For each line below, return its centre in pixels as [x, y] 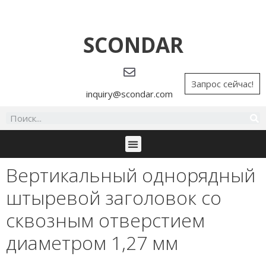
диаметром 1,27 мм [92, 243]
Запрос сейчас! [222, 83]
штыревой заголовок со [114, 197]
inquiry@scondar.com [129, 94]
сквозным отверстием [105, 220]
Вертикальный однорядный [131, 175]
